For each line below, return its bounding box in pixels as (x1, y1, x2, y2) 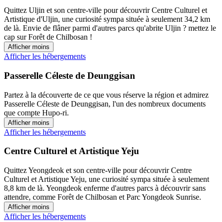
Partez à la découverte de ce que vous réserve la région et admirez (4, 90, 209, 99)
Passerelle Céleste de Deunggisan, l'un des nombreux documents (4, 99, 206, 108)
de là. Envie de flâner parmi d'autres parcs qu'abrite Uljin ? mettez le (4, 24, 216, 33)
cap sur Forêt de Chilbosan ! (4, 33, 92, 42)
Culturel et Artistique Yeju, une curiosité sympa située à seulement (4, 175, 209, 184)
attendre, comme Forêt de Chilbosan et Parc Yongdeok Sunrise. (4, 193, 201, 202)
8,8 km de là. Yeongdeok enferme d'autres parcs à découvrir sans (4, 184, 206, 193)
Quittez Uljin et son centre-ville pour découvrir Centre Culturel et (4, 6, 207, 15)
